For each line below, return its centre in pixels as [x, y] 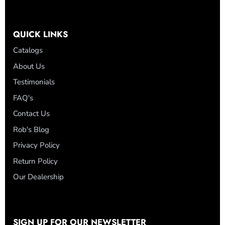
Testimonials [34, 82]
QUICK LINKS [40, 34]
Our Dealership [38, 177]
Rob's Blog [31, 129]
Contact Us [31, 114]
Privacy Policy [36, 145]
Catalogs [28, 50]
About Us [29, 66]
